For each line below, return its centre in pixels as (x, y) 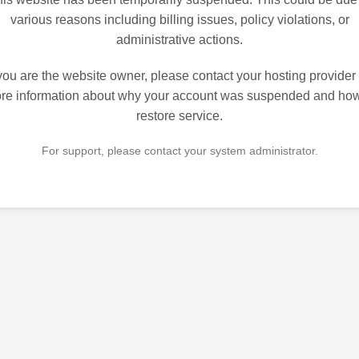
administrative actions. (179, 40)
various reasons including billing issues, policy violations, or (179, 20)
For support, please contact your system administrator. (179, 151)
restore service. (179, 116)
